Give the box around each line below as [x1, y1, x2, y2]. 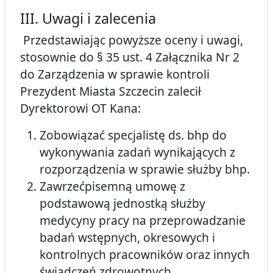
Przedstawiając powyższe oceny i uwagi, [20, 32, 243, 49]
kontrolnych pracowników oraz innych [40, 246, 250, 263]
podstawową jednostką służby [40, 195, 205, 212]
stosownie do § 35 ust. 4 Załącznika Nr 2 [20, 49, 239, 66]
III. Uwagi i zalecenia [20, 9, 156, 29]
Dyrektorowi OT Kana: [20, 100, 141, 117]
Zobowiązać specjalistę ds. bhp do [40, 127, 227, 144]
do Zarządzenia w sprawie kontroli [20, 66, 210, 83]
